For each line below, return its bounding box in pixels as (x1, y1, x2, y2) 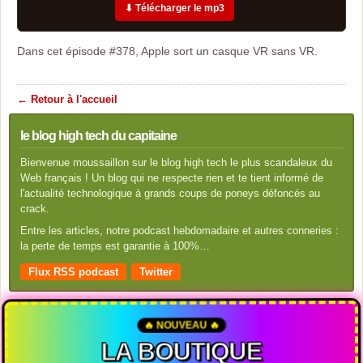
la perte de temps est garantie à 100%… (20, 240, 210, 252)
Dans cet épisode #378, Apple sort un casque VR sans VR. (17, 45, 318, 58)
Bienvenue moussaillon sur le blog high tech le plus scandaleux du (20, 156, 332, 169)
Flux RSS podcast (28, 266, 118, 278)
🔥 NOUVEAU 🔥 (143, 320, 218, 333)
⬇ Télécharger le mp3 (125, 2, 224, 14)
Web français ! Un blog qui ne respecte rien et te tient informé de (20, 172, 323, 184)
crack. (20, 203, 49, 215)
